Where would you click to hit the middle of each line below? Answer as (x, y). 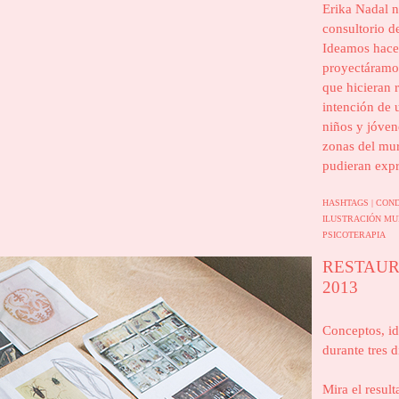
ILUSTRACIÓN (353, 219)
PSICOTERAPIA (354, 235)
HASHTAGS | (349, 203)
